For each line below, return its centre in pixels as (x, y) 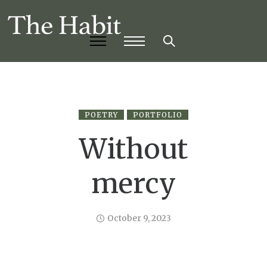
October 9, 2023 (139, 218)
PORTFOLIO (158, 115)
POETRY (101, 115)
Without (133, 149)
